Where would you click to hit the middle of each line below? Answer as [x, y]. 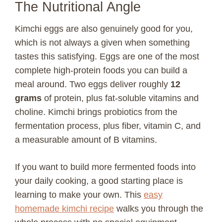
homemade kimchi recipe [64, 208]
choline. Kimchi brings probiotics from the [96, 112]
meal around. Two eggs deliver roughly [93, 84]
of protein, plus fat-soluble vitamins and [120, 98]
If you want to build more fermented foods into [105, 167]
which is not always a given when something [102, 42]
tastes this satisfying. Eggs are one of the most [107, 56]
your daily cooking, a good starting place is [99, 181]
